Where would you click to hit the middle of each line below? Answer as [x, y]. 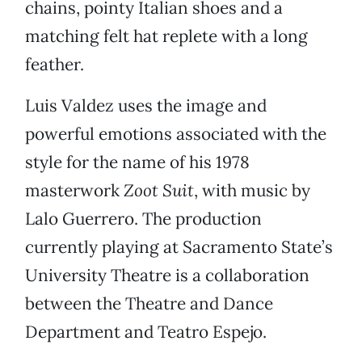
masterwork [74, 191]
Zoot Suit [159, 191]
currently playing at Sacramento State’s [179, 247]
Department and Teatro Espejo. [146, 332]
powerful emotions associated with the [176, 134]
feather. [55, 65]
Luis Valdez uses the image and [146, 106]
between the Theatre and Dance [149, 304]
